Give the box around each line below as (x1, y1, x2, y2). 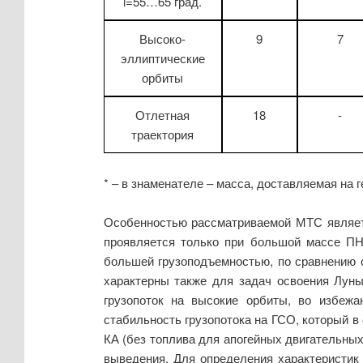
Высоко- (139, 29, 186, 47)
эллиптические (120, 49, 205, 66)
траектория (131, 125, 194, 143)
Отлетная (135, 105, 190, 123)
